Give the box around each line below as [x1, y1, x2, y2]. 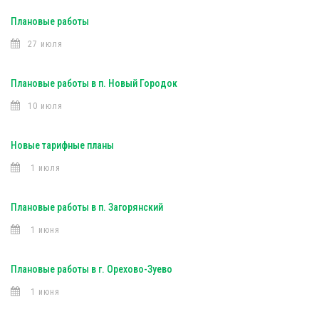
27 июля [28, 39, 63, 49]
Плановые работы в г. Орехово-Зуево [11, 263, 172, 275]
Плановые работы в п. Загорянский [11, 202, 163, 213]
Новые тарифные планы [11, 140, 114, 151]
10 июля [28, 101, 63, 111]
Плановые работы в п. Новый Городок [11, 78, 177, 89]
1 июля [28, 163, 61, 173]
